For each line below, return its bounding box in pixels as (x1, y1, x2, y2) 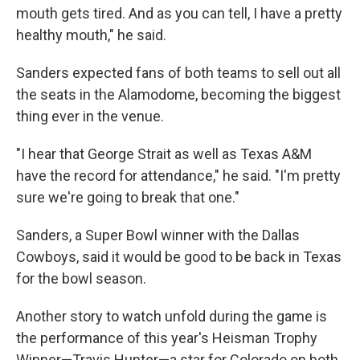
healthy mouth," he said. (16, 27, 166, 43)
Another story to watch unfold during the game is (16, 308, 327, 325)
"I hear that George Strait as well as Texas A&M (16, 145, 312, 162)
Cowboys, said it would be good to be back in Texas (16, 248, 342, 265)
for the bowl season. (16, 270, 146, 287)
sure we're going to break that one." (16, 189, 239, 206)
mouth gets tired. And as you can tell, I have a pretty (16, 5, 342, 22)
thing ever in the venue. (16, 108, 164, 125)
